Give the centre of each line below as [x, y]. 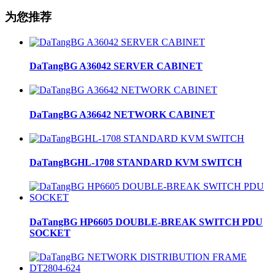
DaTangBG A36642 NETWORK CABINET [122, 114]
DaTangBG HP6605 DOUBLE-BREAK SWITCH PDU [146, 222]
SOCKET [50, 233]
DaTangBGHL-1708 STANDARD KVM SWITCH [136, 163]
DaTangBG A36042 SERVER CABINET [116, 66]
